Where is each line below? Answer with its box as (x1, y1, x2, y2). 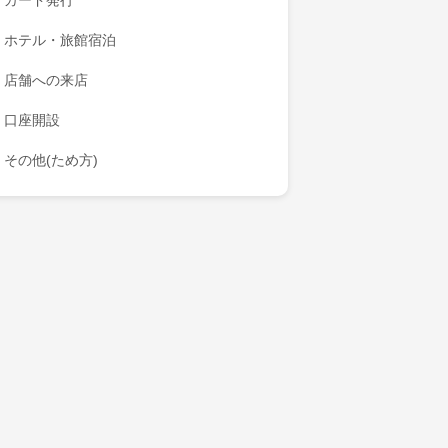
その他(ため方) (4, 152, 98, 168)
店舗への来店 (4, 72, 88, 88)
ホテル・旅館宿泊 (4, 32, 116, 48)
